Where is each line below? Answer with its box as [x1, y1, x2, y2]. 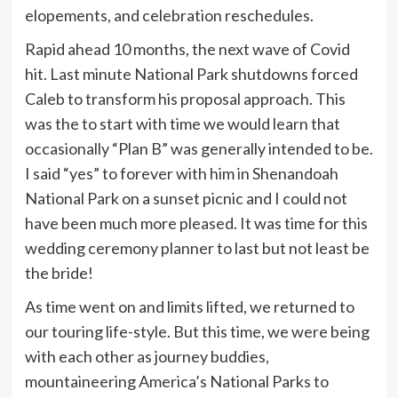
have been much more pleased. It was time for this [24, 212, 368, 233]
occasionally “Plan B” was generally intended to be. [24, 138, 373, 158]
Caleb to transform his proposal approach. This [24, 88, 346, 108]
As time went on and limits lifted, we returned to [24, 296, 354, 316]
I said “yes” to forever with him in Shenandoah [24, 163, 338, 183]
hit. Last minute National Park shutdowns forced [24, 63, 358, 84]
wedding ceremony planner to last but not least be [24, 237, 370, 258]
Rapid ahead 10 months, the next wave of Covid [24, 38, 350, 59]
